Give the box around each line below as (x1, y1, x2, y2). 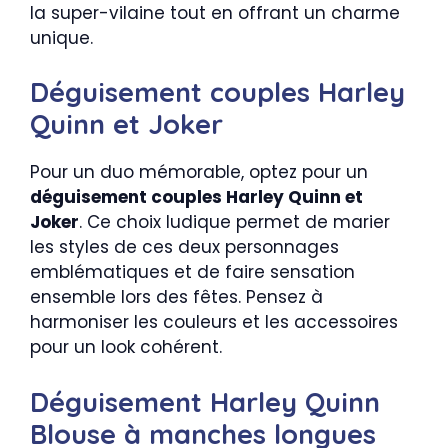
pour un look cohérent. (30, 335, 222, 359)
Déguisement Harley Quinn (30, 384, 380, 419)
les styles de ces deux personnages (30, 235, 339, 259)
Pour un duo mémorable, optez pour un (30, 160, 368, 184)
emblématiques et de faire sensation (30, 260, 355, 284)
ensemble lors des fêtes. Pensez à (30, 285, 323, 309)
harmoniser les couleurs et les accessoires (30, 310, 398, 334)
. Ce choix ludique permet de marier (79, 210, 390, 234)
